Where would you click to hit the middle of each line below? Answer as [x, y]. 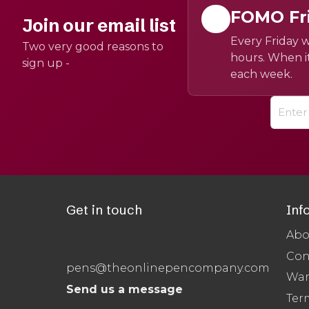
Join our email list [99, 26]
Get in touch [104, 210]
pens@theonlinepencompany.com [168, 268]
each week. [261, 74]
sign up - [46, 63]
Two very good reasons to [93, 47]
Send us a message [124, 289]
